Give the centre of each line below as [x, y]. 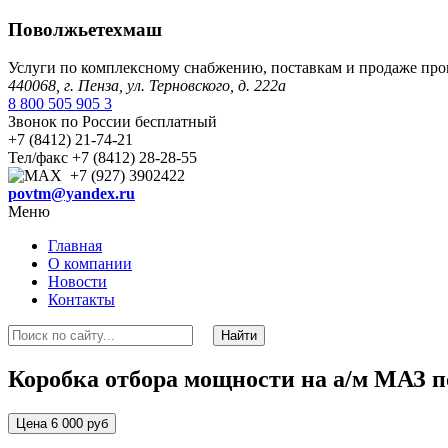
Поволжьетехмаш [85, 29]
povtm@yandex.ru [71, 194]
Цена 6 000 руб [62, 424]
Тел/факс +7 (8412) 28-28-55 [102, 158]
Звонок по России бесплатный [112, 122]
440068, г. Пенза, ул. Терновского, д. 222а [147, 86]
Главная [75, 246]
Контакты [81, 300]
